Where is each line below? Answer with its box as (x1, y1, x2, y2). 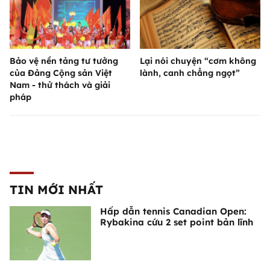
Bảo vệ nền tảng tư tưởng (10, 55, 118, 67)
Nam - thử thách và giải (10, 80, 110, 91)
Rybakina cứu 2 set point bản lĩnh (100, 216, 253, 228)
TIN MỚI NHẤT (10, 182, 103, 198)
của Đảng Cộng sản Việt (10, 67, 112, 79)
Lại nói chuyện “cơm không (140, 55, 256, 67)
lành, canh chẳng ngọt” (140, 67, 240, 79)
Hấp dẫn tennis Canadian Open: (100, 206, 246, 218)
